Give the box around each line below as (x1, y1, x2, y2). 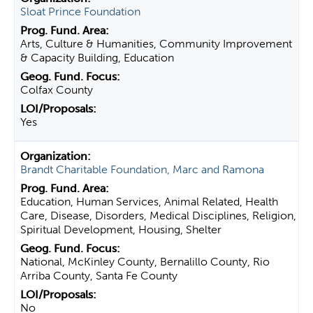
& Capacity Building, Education (20, 51, 174, 64)
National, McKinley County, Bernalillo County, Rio (20, 255, 270, 268)
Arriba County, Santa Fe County (20, 269, 177, 282)
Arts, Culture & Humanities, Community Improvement (20, 37, 292, 50)
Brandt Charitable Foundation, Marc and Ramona (20, 163, 264, 176)
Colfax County (20, 83, 93, 96)
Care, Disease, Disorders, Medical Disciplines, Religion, (20, 209, 296, 222)
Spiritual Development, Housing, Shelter (20, 223, 221, 236)
